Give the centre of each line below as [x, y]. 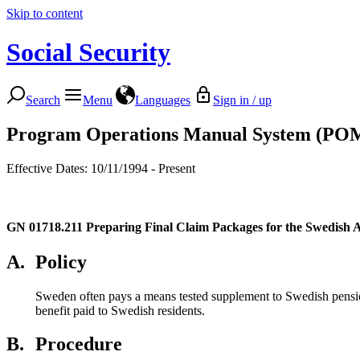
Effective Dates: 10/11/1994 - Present [101, 168]
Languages [163, 100]
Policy [61, 262]
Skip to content [45, 13]
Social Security [88, 53]
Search [43, 100]
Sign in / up [242, 100]
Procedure [79, 344]
